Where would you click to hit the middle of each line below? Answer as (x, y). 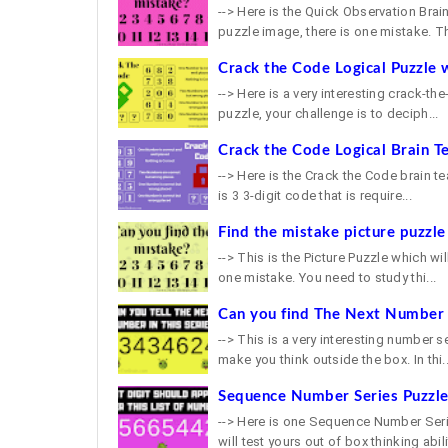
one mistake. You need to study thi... (327, 277)
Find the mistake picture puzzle (332, 232)
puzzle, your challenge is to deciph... (328, 113)
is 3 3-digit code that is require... (315, 195)
